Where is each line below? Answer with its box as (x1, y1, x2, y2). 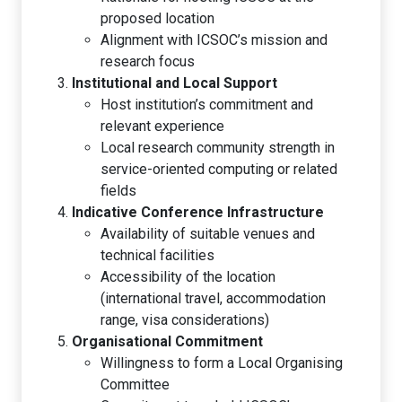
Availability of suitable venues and (100, 224, 315, 242)
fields (100, 181, 136, 199)
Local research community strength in (100, 138, 335, 156)
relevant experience (100, 117, 224, 135)
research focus (100, 52, 195, 70)
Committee (100, 375, 170, 393)
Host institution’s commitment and (100, 95, 313, 113)
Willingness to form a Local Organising (100, 354, 343, 371)
